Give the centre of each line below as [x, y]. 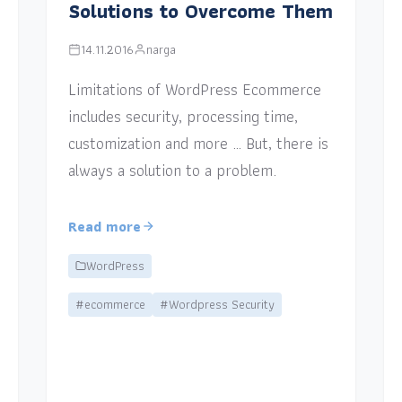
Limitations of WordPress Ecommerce [195, 89]
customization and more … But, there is [199, 143]
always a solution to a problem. [173, 170]
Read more [105, 226]
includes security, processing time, [184, 116]
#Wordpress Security [218, 304]
